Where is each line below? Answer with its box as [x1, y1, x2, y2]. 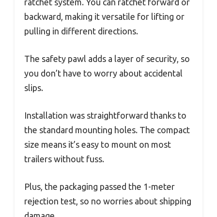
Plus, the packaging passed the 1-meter [24, 182, 175, 192]
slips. [24, 83, 43, 93]
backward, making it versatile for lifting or [24, 12, 185, 22]
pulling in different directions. [24, 26, 138, 36]
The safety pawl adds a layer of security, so [24, 54, 190, 64]
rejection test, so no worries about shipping [24, 196, 191, 206]
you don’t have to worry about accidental [24, 68, 183, 78]
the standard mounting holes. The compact [24, 125, 190, 135]
